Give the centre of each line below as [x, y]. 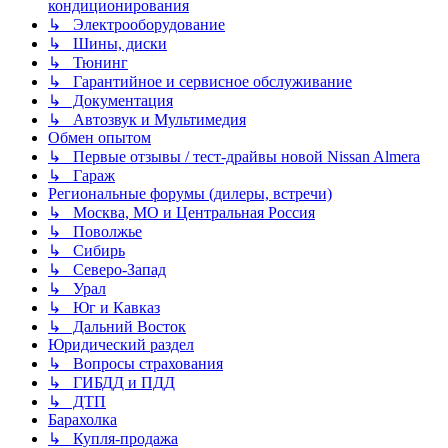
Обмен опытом [99, 138]
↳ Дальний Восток [117, 327]
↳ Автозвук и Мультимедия [147, 120]
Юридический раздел [121, 345]
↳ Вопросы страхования [135, 364]
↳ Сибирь [86, 251]
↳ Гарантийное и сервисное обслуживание [200, 82]
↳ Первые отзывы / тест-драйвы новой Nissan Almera [234, 157]
